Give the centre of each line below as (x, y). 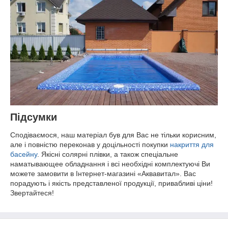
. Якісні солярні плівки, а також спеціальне (108, 154)
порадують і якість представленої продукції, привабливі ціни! (111, 183)
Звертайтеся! (32, 193)
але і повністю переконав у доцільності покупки (90, 145)
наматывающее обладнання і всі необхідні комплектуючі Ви (110, 164)
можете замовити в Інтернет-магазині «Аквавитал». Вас (103, 174)
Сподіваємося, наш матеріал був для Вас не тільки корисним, (113, 135)
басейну (24, 154)
